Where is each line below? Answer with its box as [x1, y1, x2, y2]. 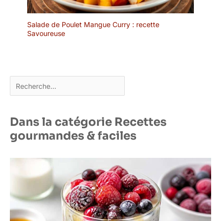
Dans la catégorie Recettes [10, 114, 167, 129]
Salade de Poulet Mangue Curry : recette [27, 20, 159, 29]
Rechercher [9, 78, 46, 87]
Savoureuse [27, 29, 65, 38]
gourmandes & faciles [10, 128, 137, 143]
